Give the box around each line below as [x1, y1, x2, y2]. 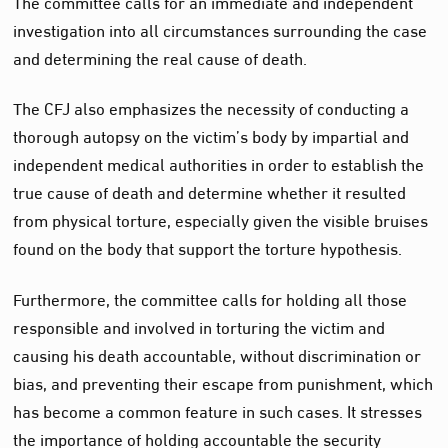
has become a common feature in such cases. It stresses [13, 393, 423, 425]
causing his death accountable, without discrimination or [13, 337, 422, 369]
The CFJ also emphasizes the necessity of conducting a [13, 91, 410, 123]
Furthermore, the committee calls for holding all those [13, 281, 408, 313]
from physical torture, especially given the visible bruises [13, 203, 429, 235]
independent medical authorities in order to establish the [13, 147, 425, 179]
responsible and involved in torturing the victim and [13, 309, 386, 341]
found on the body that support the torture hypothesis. [13, 231, 403, 263]
